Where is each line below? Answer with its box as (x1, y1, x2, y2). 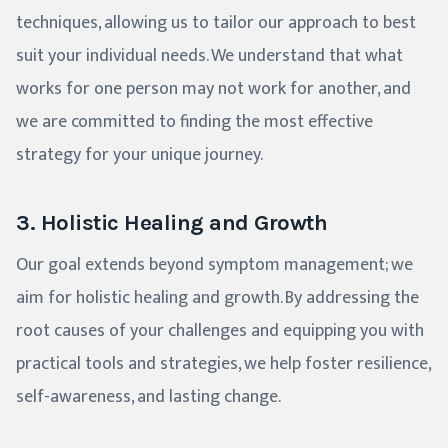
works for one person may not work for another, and (16, 74, 411, 105)
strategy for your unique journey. (16, 140, 263, 171)
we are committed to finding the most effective (16, 107, 373, 138)
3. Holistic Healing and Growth (16, 209, 328, 237)
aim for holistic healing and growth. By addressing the (16, 283, 419, 314)
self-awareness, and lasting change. (16, 382, 281, 413)
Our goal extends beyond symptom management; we (16, 250, 413, 281)
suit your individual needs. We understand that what (16, 41, 403, 72)
